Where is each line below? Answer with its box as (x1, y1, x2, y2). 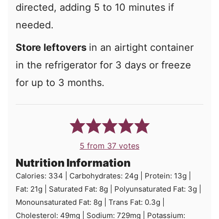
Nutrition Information (16, 156, 131, 170)
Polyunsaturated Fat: (114, 184, 188, 194)
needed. (16, 19, 54, 31)
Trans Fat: (109, 197, 145, 207)
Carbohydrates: (69, 171, 125, 181)
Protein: (145, 171, 174, 181)
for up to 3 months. (16, 77, 105, 89)
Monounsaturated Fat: (16, 197, 93, 207)
